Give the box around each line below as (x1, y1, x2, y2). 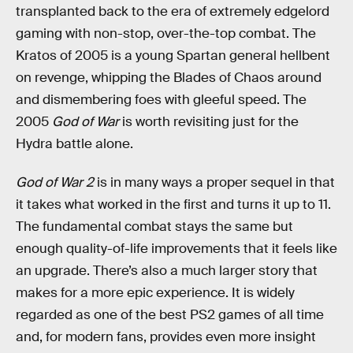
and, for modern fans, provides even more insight (16, 329, 316, 346)
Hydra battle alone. (16, 135, 133, 152)
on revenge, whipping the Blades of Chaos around (16, 69, 321, 86)
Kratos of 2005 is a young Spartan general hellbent (16, 46, 330, 64)
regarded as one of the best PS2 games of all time (16, 307, 324, 324)
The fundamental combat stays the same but (16, 218, 293, 236)
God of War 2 (16, 174, 94, 191)
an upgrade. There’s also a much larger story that (16, 262, 318, 280)
